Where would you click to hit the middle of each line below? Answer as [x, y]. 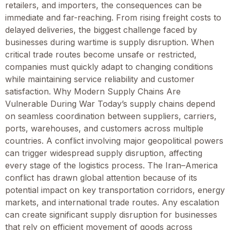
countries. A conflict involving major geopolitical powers [114, 140]
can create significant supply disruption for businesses [111, 214]
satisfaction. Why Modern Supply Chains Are [93, 91]
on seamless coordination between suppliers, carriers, [111, 116]
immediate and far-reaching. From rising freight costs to [113, 17]
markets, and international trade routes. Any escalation [112, 202]
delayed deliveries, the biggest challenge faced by [101, 30]
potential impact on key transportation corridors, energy [115, 190]
